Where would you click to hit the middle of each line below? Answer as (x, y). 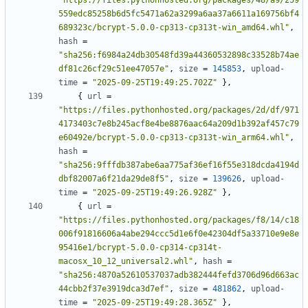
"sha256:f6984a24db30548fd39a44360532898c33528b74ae (179, 55)
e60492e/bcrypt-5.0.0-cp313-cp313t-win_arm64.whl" (174, 138)
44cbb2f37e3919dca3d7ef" (114, 289)
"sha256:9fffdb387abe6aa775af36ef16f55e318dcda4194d (179, 165)
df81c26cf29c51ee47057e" (114, 69)
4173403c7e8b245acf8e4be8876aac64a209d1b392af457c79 (179, 124)
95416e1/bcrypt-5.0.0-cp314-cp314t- (140, 248)
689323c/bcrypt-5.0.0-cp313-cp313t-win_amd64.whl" (174, 28)
